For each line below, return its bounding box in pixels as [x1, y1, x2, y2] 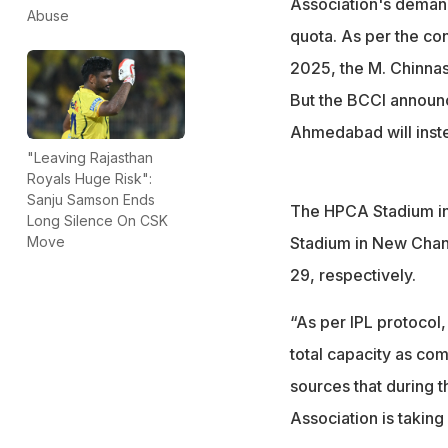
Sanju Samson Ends [27, 190, 155, 208]
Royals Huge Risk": [27, 169, 152, 187]
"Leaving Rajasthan [27, 148, 153, 166]
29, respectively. [289, 264, 416, 285]
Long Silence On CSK [27, 211, 168, 229]
